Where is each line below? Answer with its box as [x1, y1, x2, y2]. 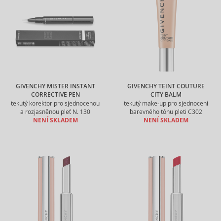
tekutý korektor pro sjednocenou [11, 100, 100, 107]
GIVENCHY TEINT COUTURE [127, 82, 205, 90]
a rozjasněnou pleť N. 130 [20, 108, 90, 115]
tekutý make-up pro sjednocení [123, 100, 208, 107]
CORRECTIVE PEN [31, 91, 80, 99]
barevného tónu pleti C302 [129, 108, 202, 115]
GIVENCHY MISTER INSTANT [15, 82, 95, 90]
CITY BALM [150, 91, 182, 99]
